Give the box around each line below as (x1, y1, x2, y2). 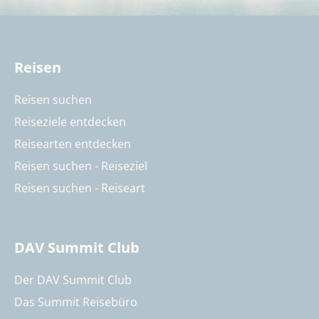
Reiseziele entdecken (14, 114, 126, 130)
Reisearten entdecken (14, 136, 131, 152)
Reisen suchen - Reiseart (14, 180, 145, 197)
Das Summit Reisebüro (14, 294, 137, 310)
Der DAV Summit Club (14, 272, 132, 288)
